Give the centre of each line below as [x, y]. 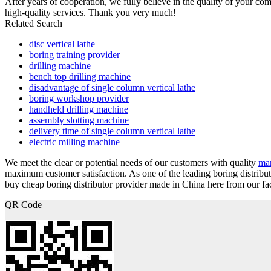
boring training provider [74, 54]
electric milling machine [74, 142]
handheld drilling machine [79, 109]
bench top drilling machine [80, 76]
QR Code [23, 204]
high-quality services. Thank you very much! [90, 12]
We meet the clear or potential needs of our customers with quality [132, 162]
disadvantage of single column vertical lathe [112, 87]
